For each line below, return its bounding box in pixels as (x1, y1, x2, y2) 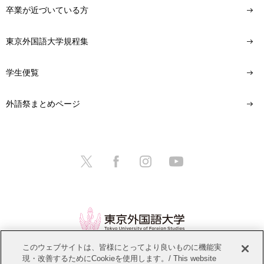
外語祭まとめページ (6, 99, 80, 109)
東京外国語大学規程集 (6, 37, 88, 47)
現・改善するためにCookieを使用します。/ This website (22, 254, 217, 263)
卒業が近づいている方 (6, 5, 88, 15)
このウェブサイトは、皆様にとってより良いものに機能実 (22, 243, 222, 252)
